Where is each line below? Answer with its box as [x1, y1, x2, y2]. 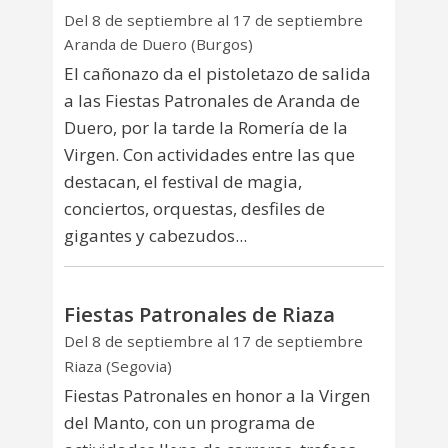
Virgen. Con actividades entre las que [64, 143, 355, 167]
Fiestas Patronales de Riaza [64, 299, 335, 328]
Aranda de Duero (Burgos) [64, 34, 253, 55]
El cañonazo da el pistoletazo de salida [64, 62, 371, 86]
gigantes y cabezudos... [64, 224, 247, 248]
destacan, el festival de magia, [64, 170, 302, 194]
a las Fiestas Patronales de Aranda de [64, 89, 360, 113]
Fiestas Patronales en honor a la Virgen [64, 383, 370, 407]
